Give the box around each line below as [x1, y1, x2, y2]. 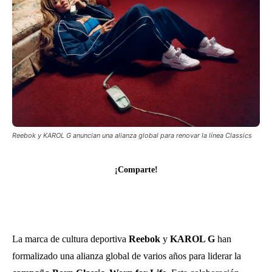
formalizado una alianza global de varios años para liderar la [12, 250, 241, 261]
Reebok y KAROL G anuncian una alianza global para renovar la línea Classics [12, 131, 252, 140]
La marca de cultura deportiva [12, 233, 129, 244]
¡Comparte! [114, 165, 158, 174]
